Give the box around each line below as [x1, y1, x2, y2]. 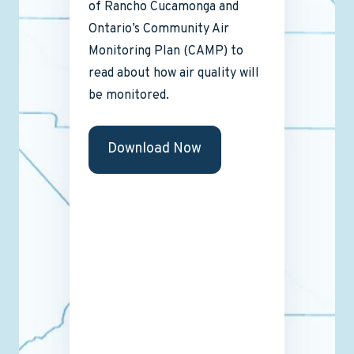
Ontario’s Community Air [88, 21, 229, 37]
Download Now [107, 140, 202, 159]
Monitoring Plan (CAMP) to [88, 43, 243, 59]
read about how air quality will [88, 65, 259, 81]
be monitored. [88, 87, 169, 104]
